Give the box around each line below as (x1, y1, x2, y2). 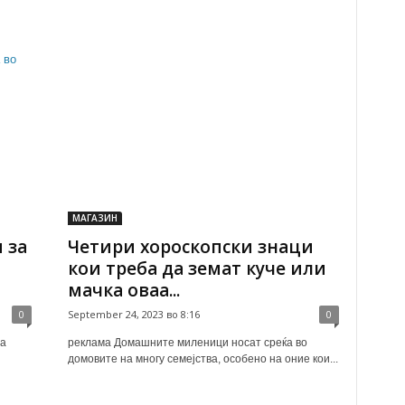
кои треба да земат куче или (67, 257, 326, 280)
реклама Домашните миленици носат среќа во (67, 336, 307, 349)
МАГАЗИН (71, 212, 118, 224)
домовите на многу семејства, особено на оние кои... (67, 353, 338, 365)
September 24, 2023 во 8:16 (67, 307, 200, 321)
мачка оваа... (67, 278, 180, 302)
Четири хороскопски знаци (67, 235, 314, 259)
